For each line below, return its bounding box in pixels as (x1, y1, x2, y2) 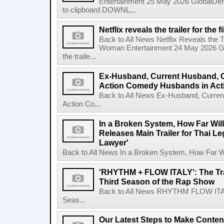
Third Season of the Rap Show (99, 177, 214, 186)
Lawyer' (99, 138, 128, 147)
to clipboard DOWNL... (62, 6, 136, 14)
